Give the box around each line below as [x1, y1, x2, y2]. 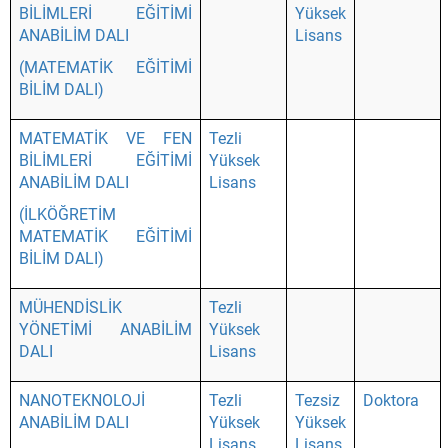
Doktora [363, 391, 419, 410]
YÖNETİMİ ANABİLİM [19, 320, 192, 339]
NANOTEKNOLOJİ [19, 391, 145, 410]
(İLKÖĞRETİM [19, 205, 116, 224]
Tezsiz [295, 391, 340, 410]
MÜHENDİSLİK [19, 298, 122, 317]
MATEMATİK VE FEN [19, 129, 192, 148]
